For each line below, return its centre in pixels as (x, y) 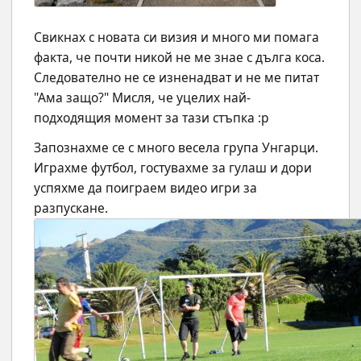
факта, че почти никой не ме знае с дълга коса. (179, 58)
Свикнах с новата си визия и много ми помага (176, 37)
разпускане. (73, 208)
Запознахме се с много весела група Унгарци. (176, 148)
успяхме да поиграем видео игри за (145, 188)
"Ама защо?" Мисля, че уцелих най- (142, 98)
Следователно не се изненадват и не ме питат (176, 78)
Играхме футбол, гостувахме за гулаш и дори (173, 168)
